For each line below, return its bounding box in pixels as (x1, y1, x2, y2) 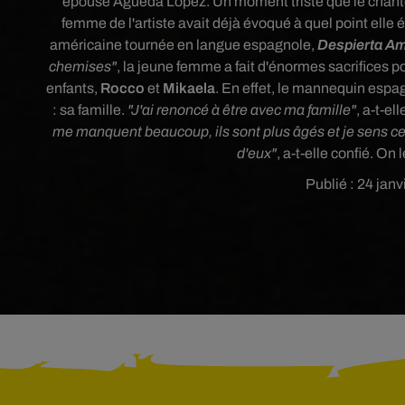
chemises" (49, 59, 118, 75)
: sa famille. (52, 102, 127, 118)
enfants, (45, 80, 98, 97)
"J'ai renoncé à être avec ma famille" (127, 102, 356, 118)
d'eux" (236, 146, 277, 162)
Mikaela (162, 80, 215, 97)
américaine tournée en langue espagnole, (50, 37, 318, 53)
